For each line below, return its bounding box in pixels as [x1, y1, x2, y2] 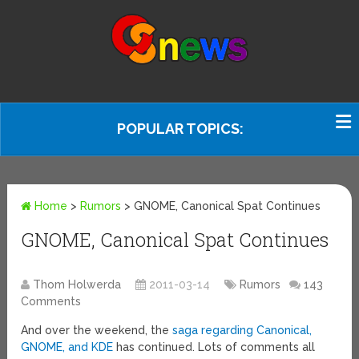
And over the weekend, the [21, 324, 173, 337]
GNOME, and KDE [21, 341, 114, 354]
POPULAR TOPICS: [117, 120, 244, 137]
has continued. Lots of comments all [113, 341, 316, 354]
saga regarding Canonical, [172, 324, 313, 337]
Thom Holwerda [33, 278, 122, 292]
